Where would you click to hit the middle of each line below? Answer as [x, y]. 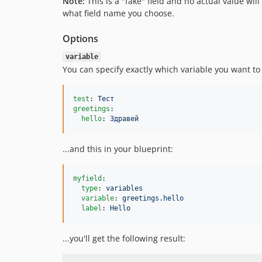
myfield [87, 178]
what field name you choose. [118, 13]
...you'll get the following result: [124, 238]
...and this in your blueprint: [118, 149]
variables [124, 188]
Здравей [124, 119]
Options [80, 39]
